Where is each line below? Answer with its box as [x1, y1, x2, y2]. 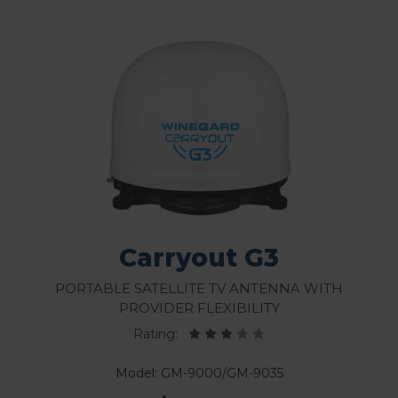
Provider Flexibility [118, 293, 280, 318]
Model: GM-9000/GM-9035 [115, 364, 283, 381]
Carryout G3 [118, 242, 280, 273]
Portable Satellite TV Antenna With [55, 274, 343, 298]
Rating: [133, 325, 188, 342]
